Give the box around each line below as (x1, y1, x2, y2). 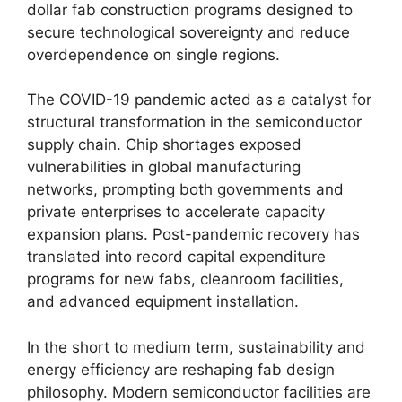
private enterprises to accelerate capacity (27, 203, 325, 221)
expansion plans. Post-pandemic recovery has (27, 225, 360, 243)
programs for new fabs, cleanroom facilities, (27, 270, 344, 288)
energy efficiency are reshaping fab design (27, 360, 335, 379)
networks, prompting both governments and (27, 180, 344, 198)
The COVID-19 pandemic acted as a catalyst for (27, 91, 371, 109)
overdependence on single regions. (27, 45, 280, 64)
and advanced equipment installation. (27, 293, 299, 310)
